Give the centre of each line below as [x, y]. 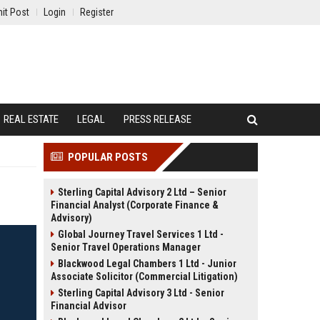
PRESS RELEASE [157, 119]
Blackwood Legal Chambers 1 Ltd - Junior [147, 264]
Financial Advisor [89, 306]
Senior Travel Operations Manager [126, 247]
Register [97, 12]
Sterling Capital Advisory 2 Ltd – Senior [142, 192]
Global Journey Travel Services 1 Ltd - [141, 234]
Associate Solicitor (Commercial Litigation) [144, 276]
